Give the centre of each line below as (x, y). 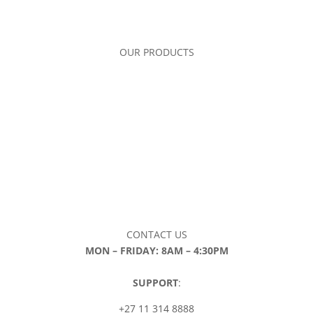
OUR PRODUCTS (156, 52)
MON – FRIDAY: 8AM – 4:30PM (156, 251)
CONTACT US (156, 235)
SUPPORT (155, 283)
